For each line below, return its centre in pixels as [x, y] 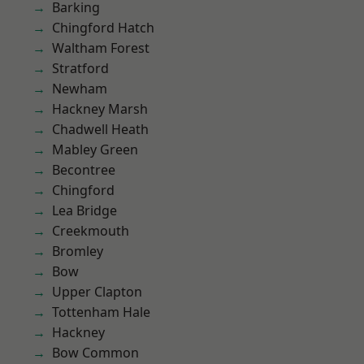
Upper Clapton [97, 292]
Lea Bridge [84, 210]
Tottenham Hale [101, 312]
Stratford [80, 68]
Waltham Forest [101, 48]
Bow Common [95, 353]
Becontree [84, 170]
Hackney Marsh [100, 109]
